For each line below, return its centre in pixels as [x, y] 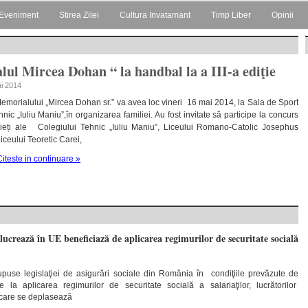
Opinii [283, 15]
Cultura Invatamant [155, 15]
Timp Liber [231, 15]
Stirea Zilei [79, 15]
